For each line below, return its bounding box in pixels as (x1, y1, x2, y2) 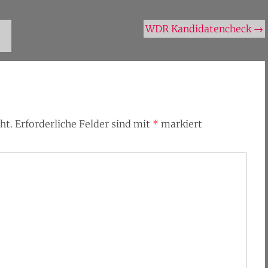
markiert (159, 118, 202, 130)
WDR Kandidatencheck (145, 23, 254, 35)
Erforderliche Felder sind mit (15, 118, 153, 130)
